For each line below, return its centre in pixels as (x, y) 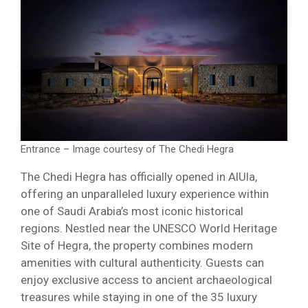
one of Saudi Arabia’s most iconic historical (132, 211)
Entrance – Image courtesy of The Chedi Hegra (127, 150)
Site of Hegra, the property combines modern (137, 246)
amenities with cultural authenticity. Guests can (142, 263)
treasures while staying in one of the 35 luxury (139, 297)
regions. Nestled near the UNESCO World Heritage (149, 229)
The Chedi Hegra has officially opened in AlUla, (139, 177)
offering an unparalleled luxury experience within (145, 194)
